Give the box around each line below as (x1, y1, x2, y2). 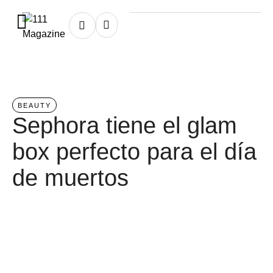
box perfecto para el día (12, 139, 257, 165)
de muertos (12, 165, 129, 191)
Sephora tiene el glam (12, 113, 237, 138)
